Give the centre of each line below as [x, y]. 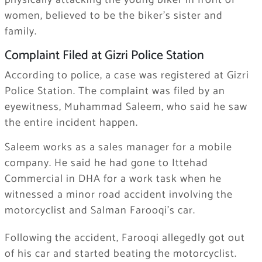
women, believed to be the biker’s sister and [113, 16]
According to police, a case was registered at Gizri [127, 75]
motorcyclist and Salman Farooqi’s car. [100, 210]
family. [20, 32]
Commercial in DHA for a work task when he [113, 179]
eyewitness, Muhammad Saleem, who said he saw [126, 107]
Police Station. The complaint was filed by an [115, 91]
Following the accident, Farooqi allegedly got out [125, 238]
